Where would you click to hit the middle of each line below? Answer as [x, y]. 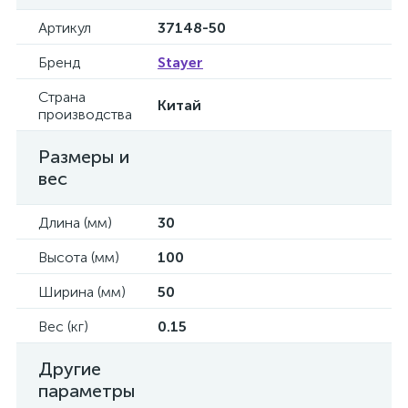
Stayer [180, 62]
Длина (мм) [75, 223]
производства [85, 114]
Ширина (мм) [82, 292]
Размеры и [84, 157]
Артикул [65, 28]
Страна [62, 97]
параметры [87, 391]
